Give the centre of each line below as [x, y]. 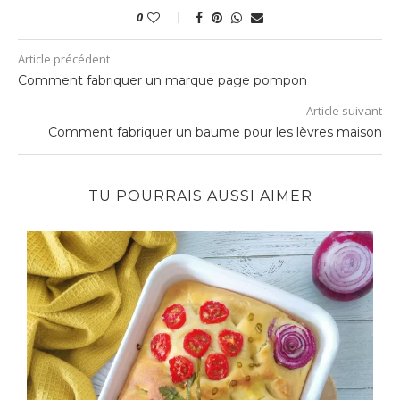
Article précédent [64, 58]
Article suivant [344, 110]
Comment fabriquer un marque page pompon [162, 80]
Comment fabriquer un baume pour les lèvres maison [215, 132]
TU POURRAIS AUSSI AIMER [200, 196]
